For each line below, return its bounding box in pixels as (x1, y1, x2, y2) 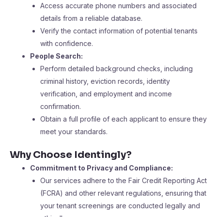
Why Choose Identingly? (10, 149, 132, 161)
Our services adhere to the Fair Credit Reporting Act (40, 176, 207, 185)
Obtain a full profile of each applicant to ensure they (40, 115, 207, 123)
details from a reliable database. (40, 14, 142, 22)
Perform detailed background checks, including (40, 64, 193, 73)
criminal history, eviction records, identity (40, 77, 170, 85)
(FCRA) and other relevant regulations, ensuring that (40, 189, 206, 197)
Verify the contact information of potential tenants (40, 27, 198, 35)
